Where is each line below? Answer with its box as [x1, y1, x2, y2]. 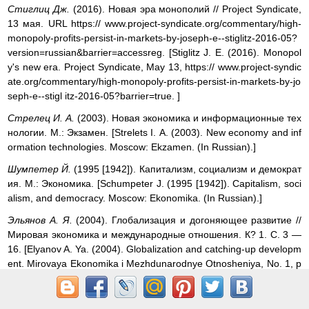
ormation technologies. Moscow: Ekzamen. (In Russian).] [8, 141, 256, 152]
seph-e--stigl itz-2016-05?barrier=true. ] [8, 90, 180, 101]
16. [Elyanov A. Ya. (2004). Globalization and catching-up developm [8, 243, 301, 255]
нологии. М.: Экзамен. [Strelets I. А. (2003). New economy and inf [8, 126, 301, 138]
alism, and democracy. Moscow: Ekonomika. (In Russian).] [8, 192, 262, 204]
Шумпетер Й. [8, 163, 74, 175]
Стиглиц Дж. [8, 3, 73, 14]
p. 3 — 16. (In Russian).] [8, 272, 114, 284]
